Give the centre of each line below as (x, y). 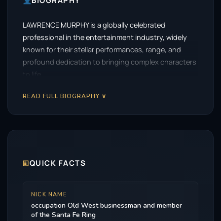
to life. (33, 74)
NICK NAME (49, 195)
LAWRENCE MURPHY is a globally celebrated (94, 25)
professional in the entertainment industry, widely (105, 37)
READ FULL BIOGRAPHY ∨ (65, 96)
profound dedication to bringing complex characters (110, 62)
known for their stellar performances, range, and (102, 50)
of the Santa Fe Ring (63, 215)
